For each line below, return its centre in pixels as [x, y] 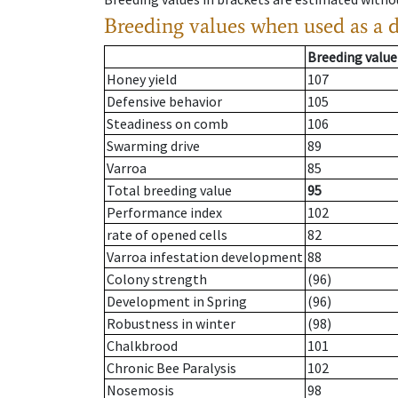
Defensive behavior [164, 102]
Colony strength [157, 279]
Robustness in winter [171, 324]
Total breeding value [169, 191]
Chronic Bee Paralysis [171, 368]
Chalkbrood [142, 346]
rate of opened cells [167, 235]
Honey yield [142, 80]
